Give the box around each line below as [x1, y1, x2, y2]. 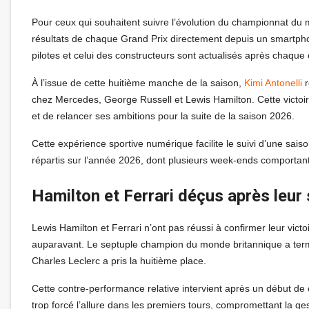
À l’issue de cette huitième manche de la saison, [32, 77, 244, 88]
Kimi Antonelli [244, 77, 302, 88]
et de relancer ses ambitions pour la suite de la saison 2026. [32, 110, 295, 121]
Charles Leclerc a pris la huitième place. [32, 255, 206, 266]
